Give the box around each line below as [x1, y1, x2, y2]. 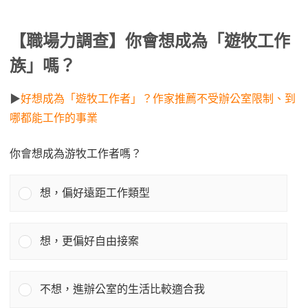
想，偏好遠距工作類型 [40, 187, 151, 199]
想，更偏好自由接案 [40, 235, 140, 247]
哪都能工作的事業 [10, 112, 98, 124]
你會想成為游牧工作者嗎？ [10, 148, 142, 160]
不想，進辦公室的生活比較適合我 [40, 283, 206, 296]
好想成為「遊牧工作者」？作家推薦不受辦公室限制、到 [21, 93, 296, 105]
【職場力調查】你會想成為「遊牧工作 [10, 32, 290, 51]
